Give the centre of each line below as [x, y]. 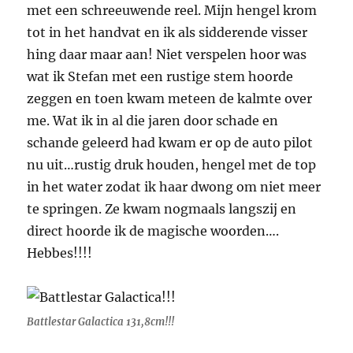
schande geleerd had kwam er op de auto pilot [170, 143]
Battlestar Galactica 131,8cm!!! [101, 322]
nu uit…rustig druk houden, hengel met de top [172, 165]
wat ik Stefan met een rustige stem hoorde [160, 77]
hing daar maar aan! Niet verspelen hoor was [167, 55]
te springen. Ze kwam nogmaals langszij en [162, 209]
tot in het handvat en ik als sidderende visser [167, 33]
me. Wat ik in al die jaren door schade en [153, 121]
